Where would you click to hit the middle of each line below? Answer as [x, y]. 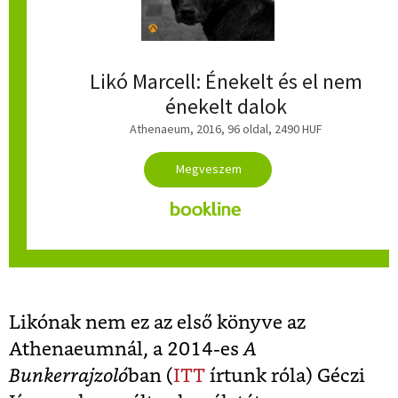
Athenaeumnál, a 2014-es [126, 350]
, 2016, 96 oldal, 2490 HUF [256, 129]
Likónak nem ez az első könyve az [157, 323]
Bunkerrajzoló [68, 377]
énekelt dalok [226, 106]
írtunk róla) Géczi [285, 377]
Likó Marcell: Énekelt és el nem [226, 81]
